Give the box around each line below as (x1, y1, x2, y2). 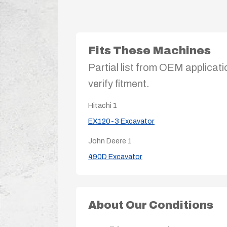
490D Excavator (88, 152, 142, 161)
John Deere (88, 136, 128, 145)
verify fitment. (88, 78, 149, 89)
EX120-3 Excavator (88, 117, 155, 125)
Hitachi (88, 101, 113, 109)
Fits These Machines (88, 44, 211, 57)
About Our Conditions (88, 199, 213, 211)
